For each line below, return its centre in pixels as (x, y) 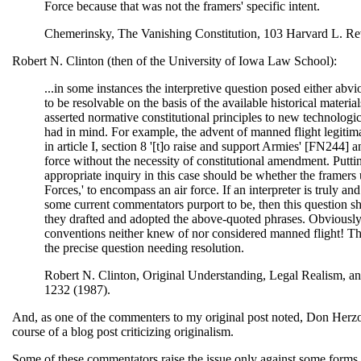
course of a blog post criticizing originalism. (123, 332)
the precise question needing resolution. (144, 248)
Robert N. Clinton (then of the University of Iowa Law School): (174, 61)
